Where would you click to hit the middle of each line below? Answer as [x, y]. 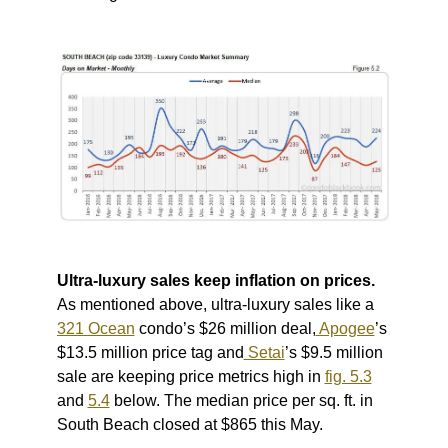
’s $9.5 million [333, 352]
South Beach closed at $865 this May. [189, 424]
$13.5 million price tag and [150, 352]
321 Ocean [95, 328]
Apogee [345, 328]
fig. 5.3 [348, 376]
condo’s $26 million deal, [225, 328]
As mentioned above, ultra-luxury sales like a [215, 304]
